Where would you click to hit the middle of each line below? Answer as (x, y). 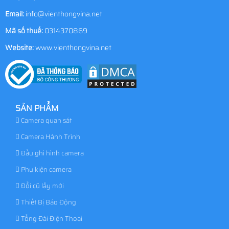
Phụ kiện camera (45, 169)
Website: (19, 47)
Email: (15, 14)
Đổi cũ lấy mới (42, 186)
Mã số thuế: (25, 30)
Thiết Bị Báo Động (48, 202)
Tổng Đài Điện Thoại (51, 218)
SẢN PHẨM (37, 108)
